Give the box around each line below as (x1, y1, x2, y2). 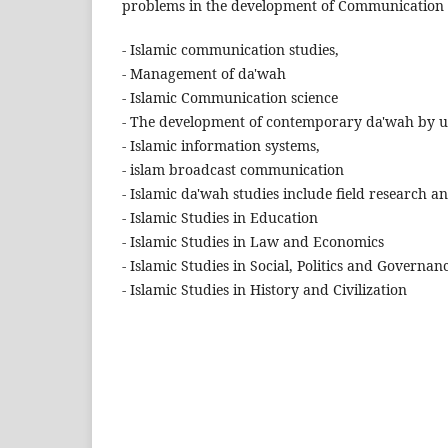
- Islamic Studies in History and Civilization (122, 280, 407, 300)
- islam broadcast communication (122, 160, 344, 180)
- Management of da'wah (122, 64, 286, 84)
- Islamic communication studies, (122, 40, 339, 60)
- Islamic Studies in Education (122, 208, 318, 228)
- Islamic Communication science (122, 88, 338, 108)
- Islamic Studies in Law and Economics (122, 232, 384, 252)
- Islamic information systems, (122, 136, 320, 156)
